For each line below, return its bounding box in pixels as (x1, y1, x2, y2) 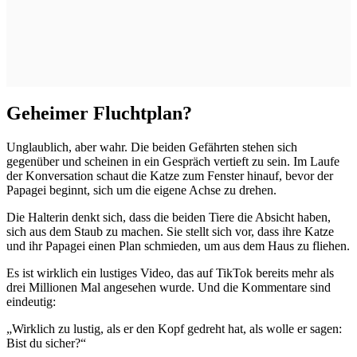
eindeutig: (6, 294, 56, 308)
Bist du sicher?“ (6, 335, 86, 350)
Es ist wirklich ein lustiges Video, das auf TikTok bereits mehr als (6, 265, 334, 280)
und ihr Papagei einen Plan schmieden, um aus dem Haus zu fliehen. (6, 238, 350, 253)
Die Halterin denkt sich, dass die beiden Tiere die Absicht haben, (6, 210, 331, 224)
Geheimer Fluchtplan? (6, 102, 192, 124)
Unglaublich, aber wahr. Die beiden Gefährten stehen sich (6, 139, 297, 154)
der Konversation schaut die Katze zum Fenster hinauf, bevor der (6, 168, 333, 182)
